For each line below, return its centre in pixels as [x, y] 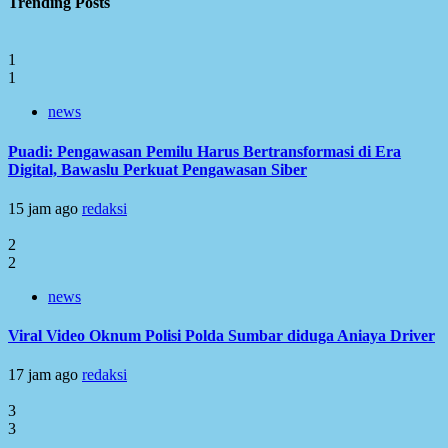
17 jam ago [45, 375]
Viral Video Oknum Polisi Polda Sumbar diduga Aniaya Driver [221, 336]
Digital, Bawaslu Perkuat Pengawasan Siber [157, 169]
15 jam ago [45, 208]
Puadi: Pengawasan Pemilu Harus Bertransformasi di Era [204, 151]
